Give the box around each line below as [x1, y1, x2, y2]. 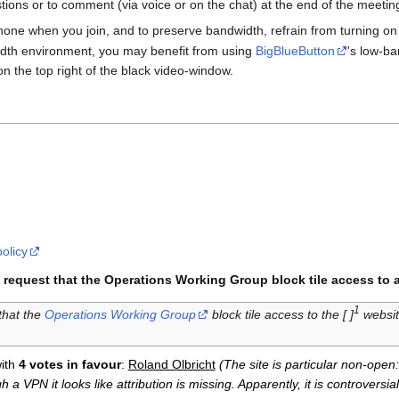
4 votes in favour [18, 357, 121, 372]
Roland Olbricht [127, 357, 216, 372]
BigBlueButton [256, 44, 336, 59]
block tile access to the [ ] [208, 307, 354, 322]
